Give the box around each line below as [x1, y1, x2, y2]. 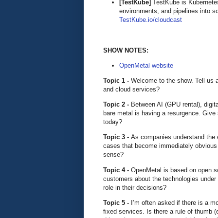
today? [103, 118, 122, 126]
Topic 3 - [103, 133, 131, 141]
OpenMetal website [119, 61, 173, 69]
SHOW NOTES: [103, 46, 148, 54]
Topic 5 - [103, 199, 129, 206]
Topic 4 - [103, 166, 131, 174]
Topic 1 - [103, 77, 131, 85]
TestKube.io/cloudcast [119, 16, 182, 24]
